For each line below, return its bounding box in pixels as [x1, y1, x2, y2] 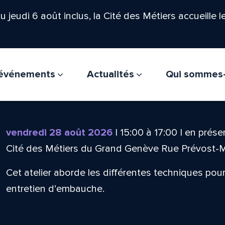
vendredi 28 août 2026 [6, 127, 113, 139]
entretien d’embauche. [6, 183, 104, 195]
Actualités [86, 68, 137, 80]
